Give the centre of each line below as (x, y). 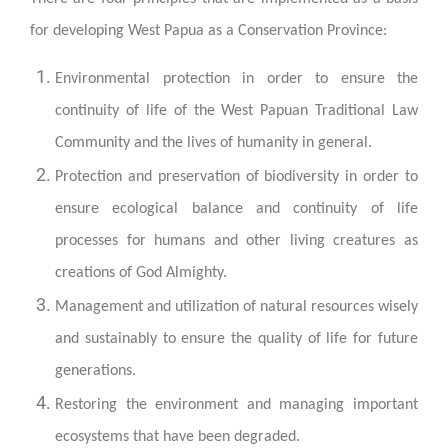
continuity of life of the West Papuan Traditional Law (236, 110)
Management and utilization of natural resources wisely (236, 306)
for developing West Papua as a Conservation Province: (208, 30)
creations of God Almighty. (141, 272)
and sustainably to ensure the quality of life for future (236, 338)
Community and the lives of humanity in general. (213, 142)
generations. (95, 370)
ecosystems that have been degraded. (177, 436)
